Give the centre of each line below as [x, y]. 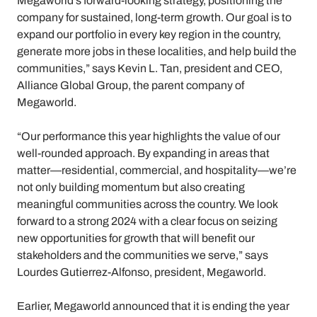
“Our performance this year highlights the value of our [149, 136]
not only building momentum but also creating [131, 187]
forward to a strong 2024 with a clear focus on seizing [147, 221]
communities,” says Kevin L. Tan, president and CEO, [150, 68]
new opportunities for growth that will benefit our [136, 238]
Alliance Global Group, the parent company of [131, 85]
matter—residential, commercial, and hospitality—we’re [157, 170]
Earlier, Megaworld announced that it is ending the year [153, 306]
